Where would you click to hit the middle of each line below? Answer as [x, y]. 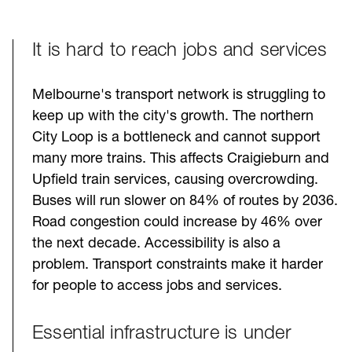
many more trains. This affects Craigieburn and [181, 159]
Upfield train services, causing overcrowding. [175, 180]
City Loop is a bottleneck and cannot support [176, 137]
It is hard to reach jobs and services [180, 51]
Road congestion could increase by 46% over [177, 222]
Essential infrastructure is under [162, 334]
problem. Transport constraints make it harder [178, 265]
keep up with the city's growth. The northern [173, 116]
